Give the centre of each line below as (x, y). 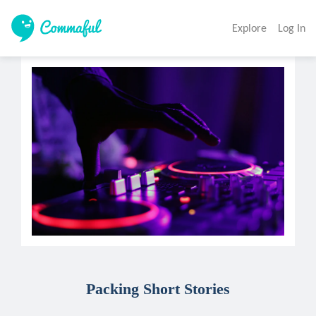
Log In (292, 28)
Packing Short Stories (158, 288)
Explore (249, 28)
